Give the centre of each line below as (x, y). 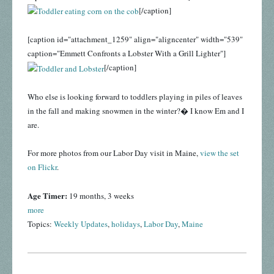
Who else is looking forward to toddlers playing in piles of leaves (135, 96)
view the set (220, 153)
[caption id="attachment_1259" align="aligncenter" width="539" (135, 39)
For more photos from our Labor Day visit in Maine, (114, 153)
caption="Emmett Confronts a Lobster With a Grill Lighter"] (127, 54)
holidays (126, 224)
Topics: (41, 224)
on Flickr (42, 167)
